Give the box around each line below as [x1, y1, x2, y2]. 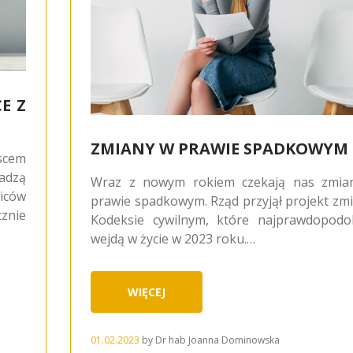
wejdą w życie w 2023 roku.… [91, 229, 255, 247]
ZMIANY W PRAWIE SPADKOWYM [91, 137, 348, 159]
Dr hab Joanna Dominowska [155, 333, 280, 347]
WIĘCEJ [128, 284, 165, 299]
